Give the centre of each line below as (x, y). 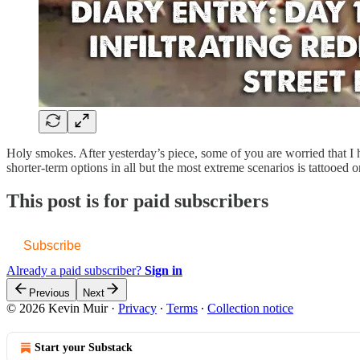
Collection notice (250, 309)
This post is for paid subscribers (137, 201)
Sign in (164, 271)
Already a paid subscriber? (76, 271)
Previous (49, 293)
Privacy (137, 309)
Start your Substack (84, 348)
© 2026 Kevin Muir (57, 309)
